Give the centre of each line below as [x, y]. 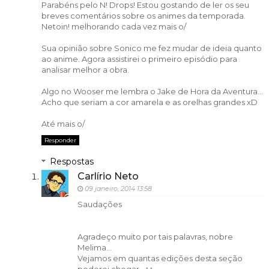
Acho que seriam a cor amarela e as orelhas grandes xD [149, 102]
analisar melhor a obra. [85, 70]
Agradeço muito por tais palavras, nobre [155, 237]
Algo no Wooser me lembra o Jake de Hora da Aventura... [152, 92]
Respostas [71, 162]
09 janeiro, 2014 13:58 [118, 189]
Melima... [94, 248]
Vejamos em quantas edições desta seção [160, 258]
